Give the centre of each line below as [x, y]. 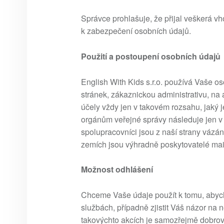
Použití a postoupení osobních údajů [151, 56]
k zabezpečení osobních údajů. [136, 30]
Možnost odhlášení [117, 169]
